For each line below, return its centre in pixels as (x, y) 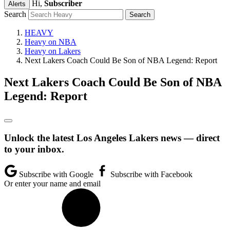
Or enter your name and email (52, 184)
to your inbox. (34, 149)
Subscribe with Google (56, 175)
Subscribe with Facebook (150, 175)
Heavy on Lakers (53, 51)
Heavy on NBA (51, 42)
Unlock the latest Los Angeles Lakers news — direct (112, 138)
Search (15, 14)
